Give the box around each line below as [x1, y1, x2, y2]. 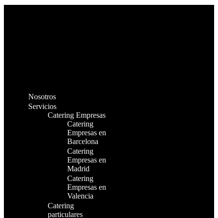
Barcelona [67, 137, 98, 145]
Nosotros [28, 92, 56, 101]
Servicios [28, 102, 56, 110]
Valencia [67, 192, 93, 200]
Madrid [67, 164, 90, 173]
